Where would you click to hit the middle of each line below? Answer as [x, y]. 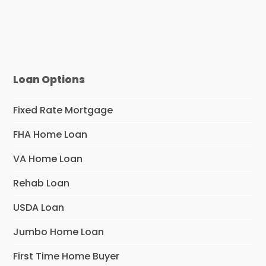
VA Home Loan [48, 159]
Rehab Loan [42, 183]
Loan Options [49, 79]
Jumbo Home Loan [59, 232]
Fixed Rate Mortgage [63, 110]
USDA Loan [39, 207]
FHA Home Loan [50, 134]
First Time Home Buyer [66, 256]
